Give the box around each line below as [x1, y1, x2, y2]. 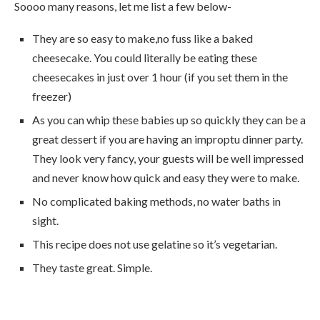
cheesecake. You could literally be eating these [32, 50, 257, 64]
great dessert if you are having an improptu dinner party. [32, 131, 303, 146]
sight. [32, 213, 59, 227]
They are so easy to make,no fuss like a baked [32, 31, 253, 45]
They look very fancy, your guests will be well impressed [32, 151, 304, 165]
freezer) [32, 89, 71, 103]
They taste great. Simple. [32, 260, 152, 274]
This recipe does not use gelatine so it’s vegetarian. [32, 236, 277, 251]
